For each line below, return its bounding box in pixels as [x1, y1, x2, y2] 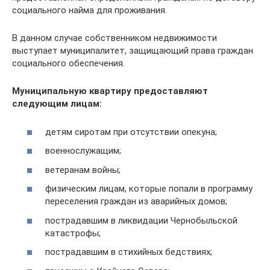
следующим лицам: [12, 98, 102, 109]
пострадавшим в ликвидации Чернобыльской [45, 215, 237, 226]
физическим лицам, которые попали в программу [45, 183, 253, 194]
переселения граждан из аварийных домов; [45, 196, 227, 207]
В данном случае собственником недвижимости [12, 33, 217, 43]
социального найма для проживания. [12, 5, 167, 16]
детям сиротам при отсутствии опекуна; [45, 126, 217, 137]
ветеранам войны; [45, 164, 121, 175]
